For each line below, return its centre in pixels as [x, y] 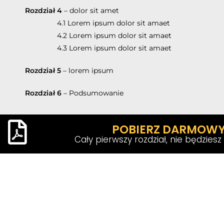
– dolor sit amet [90, 10]
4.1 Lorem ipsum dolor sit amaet [97, 23]
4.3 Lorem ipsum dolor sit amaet [98, 48]
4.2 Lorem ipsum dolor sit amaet [98, 35]
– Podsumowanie [92, 93]
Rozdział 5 [43, 70]
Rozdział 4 [43, 10]
